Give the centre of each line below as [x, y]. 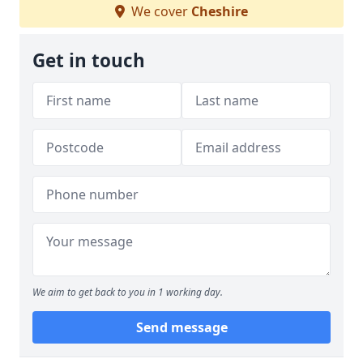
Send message [181, 327]
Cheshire [220, 11]
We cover [160, 11]
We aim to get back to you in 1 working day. [128, 292]
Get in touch [89, 60]
